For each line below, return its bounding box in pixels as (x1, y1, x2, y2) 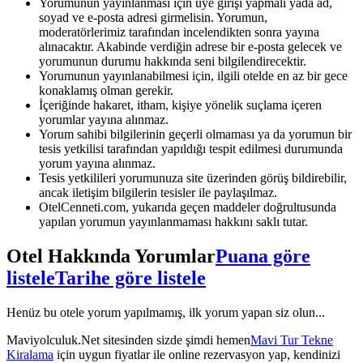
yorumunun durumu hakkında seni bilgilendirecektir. (39, 53, 306, 68)
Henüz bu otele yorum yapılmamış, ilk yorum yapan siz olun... (6, 305, 325, 319)
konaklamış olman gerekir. (39, 83, 173, 97)
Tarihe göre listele (55, 267, 206, 288)
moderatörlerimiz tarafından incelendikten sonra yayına (39, 24, 319, 39)
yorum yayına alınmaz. (39, 156, 156, 170)
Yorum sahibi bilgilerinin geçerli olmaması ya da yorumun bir (39, 126, 352, 141)
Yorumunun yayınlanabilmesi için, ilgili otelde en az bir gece (39, 68, 348, 83)
